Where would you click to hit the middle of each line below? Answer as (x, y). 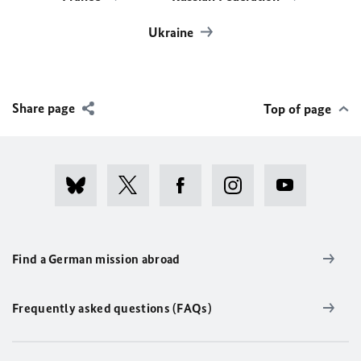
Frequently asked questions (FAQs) (112, 308)
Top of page (297, 108)
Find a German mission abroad (96, 259)
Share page (44, 108)
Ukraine (172, 32)
